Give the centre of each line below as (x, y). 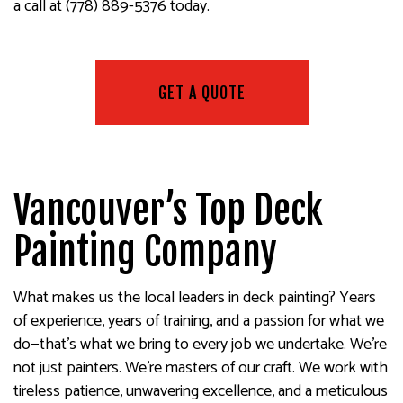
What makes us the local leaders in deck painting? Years (195, 297)
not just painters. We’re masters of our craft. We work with (201, 367)
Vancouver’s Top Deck (168, 210)
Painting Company (145, 251)
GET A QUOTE (201, 92)
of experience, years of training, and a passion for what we (199, 321)
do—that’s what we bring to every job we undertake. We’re (200, 344)
